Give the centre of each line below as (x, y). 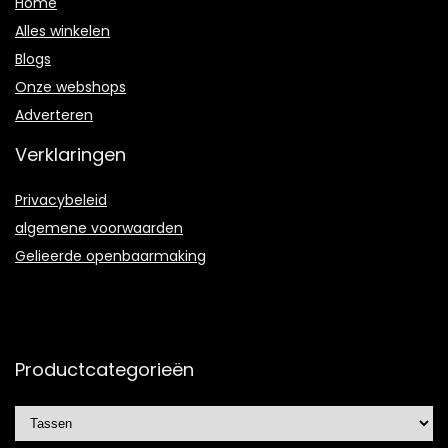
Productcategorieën (104, 369)
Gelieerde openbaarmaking (110, 255)
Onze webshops (70, 86)
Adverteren (54, 114)
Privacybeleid (61, 199)
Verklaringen (70, 154)
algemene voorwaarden (99, 227)
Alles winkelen (62, 30)
